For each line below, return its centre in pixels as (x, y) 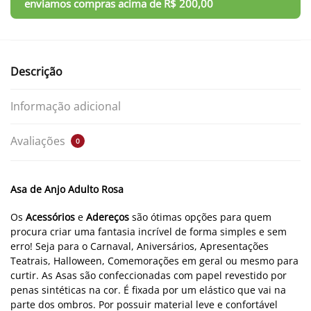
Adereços (109, 217)
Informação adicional (66, 106)
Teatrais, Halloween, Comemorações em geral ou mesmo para (154, 261)
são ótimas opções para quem (202, 217)
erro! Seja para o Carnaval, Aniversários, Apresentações (140, 246)
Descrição (36, 71)
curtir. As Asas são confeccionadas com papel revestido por (149, 276)
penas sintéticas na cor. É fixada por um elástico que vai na (148, 290)
